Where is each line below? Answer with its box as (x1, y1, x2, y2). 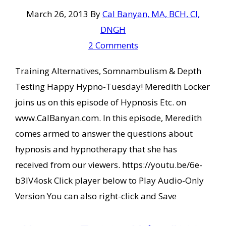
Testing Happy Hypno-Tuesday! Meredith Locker (15, 81, 210, 93)
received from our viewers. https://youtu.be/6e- (15, 159, 202, 171)
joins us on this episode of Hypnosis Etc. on (15, 96, 186, 108)
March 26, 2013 (26, 8, 88, 20)
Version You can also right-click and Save (15, 190, 177, 202)
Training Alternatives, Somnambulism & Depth (15, 65, 201, 77)
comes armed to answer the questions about (15, 128, 193, 140)
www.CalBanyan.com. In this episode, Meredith (15, 112, 202, 124)
